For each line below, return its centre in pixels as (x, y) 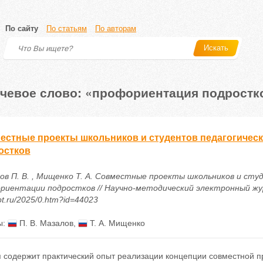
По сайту (22, 28)
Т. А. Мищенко (116, 223)
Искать (216, 48)
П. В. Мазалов (45, 223)
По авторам (116, 28)
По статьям (67, 28)
